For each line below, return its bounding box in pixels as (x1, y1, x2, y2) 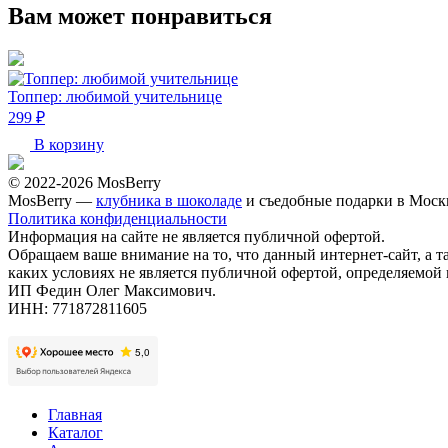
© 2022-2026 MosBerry (8, 173, 161, 191)
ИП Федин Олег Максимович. (8, 281, 216, 299)
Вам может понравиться (8, 2, 272, 29)
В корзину (30, 135, 104, 153)
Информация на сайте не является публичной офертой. (8, 227, 385, 245)
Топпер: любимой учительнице (8, 87, 222, 105)
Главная (48, 405, 102, 423)
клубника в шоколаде (96, 191, 242, 209)
